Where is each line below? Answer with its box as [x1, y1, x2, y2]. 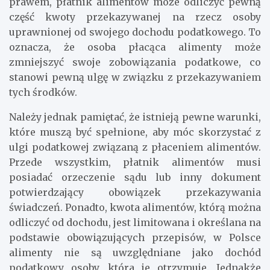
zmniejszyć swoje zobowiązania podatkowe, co [9, 56, 261, 69]
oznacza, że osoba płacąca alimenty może [9, 41, 261, 54]
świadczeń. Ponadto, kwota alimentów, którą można [9, 201, 261, 214]
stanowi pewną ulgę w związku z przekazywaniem [9, 71, 261, 84]
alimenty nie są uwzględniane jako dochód [9, 246, 261, 259]
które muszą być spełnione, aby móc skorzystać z [9, 126, 261, 139]
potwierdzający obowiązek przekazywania [9, 186, 261, 199]
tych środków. [9, 86, 77, 99]
